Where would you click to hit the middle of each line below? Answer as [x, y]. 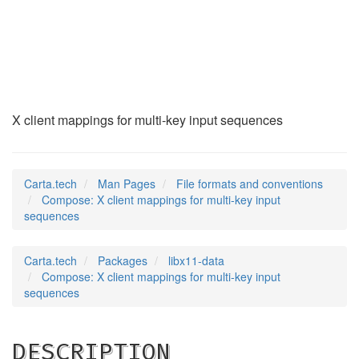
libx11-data [196, 260]
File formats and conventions [250, 184]
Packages [123, 260]
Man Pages [127, 184]
